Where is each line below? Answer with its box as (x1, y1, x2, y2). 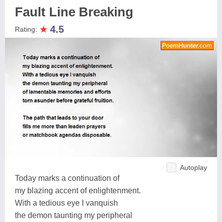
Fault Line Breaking (15, 4, 133, 19)
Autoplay (180, 163, 207, 171)
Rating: (15, 25, 39, 33)
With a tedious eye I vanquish (15, 198, 118, 207)
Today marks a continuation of (15, 173, 119, 182)
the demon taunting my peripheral (15, 211, 132, 220)
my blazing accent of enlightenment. (15, 186, 141, 195)
